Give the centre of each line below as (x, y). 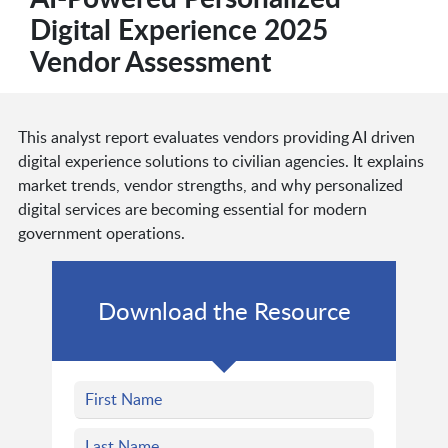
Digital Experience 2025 (178, 29)
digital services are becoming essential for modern (192, 209)
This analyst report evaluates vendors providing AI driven (216, 137)
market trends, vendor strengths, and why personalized (210, 185)
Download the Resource (224, 311)
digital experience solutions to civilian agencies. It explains (220, 161)
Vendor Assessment (150, 61)
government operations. (101, 233)
